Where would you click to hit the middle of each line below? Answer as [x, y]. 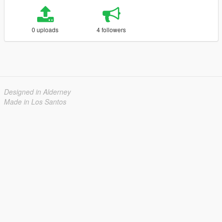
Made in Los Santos [35, 102]
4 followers [111, 30]
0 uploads [45, 30]
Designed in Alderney [37, 92]
